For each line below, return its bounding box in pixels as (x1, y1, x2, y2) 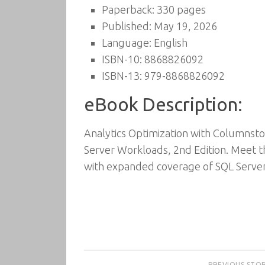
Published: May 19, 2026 (102, 20, 217, 32)
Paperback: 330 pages (102, 4, 206, 15)
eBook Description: (84, 94, 242, 115)
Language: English (102, 37, 188, 49)
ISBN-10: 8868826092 (102, 53, 203, 65)
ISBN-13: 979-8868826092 (102, 70, 225, 82)
